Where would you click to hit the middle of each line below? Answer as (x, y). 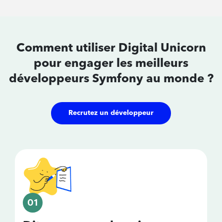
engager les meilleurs (126, 64)
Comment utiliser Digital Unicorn (111, 49)
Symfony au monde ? (153, 80)
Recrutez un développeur (111, 113)
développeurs (50, 80)
